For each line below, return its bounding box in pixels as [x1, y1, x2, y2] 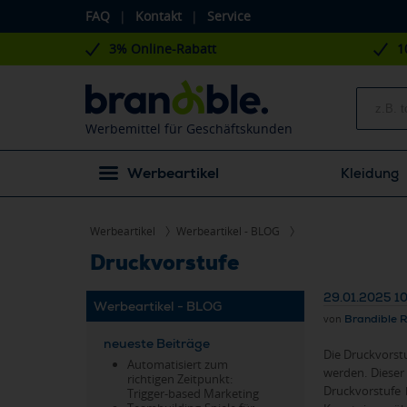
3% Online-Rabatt [109, 40, 216, 57]
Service [207, 7, 251, 25]
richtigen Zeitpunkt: [127, 370, 233, 387]
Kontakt [135, 7, 182, 25]
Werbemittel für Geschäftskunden [85, 120, 293, 137]
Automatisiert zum [127, 355, 228, 372]
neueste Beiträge [104, 335, 210, 352]
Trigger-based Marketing [127, 384, 259, 402]
